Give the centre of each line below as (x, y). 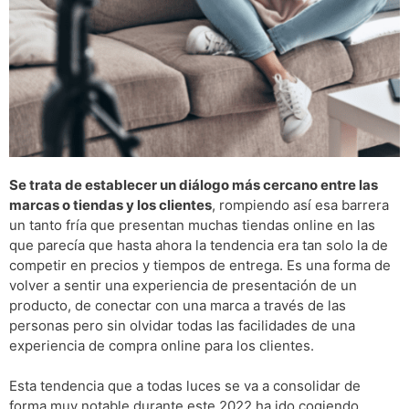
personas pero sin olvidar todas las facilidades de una (182, 325)
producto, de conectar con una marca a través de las (178, 305)
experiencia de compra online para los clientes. (162, 345)
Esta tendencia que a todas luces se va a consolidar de (185, 386)
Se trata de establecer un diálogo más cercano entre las (194, 184)
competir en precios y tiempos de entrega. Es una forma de (200, 265)
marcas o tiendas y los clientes (110, 204)
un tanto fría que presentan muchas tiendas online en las (192, 225)
